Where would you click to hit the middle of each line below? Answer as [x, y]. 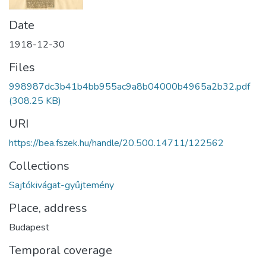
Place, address [48, 208]
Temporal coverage [61, 250]
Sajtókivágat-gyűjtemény [61, 185]
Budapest [29, 227]
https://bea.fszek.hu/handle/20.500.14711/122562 [116, 143]
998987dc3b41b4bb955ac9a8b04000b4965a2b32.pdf [129, 87]
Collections [39, 166]
